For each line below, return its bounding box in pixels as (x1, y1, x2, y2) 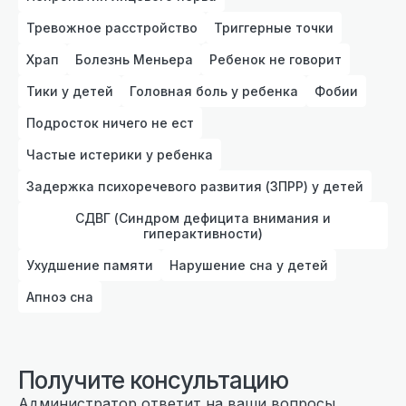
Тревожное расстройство (26, 19, 198, 35)
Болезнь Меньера (75, 51, 193, 67)
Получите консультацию (18, 365, 288, 394)
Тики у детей (26, 82, 113, 99)
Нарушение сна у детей (169, 256, 328, 273)
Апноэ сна (26, 288, 93, 304)
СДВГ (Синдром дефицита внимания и (75, 209, 331, 226)
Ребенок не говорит (209, 51, 342, 67)
